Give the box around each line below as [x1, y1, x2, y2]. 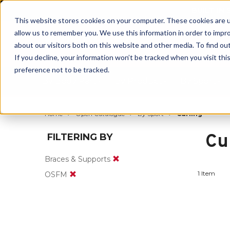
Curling [177, 110, 202, 118]
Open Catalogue [75, 110, 125, 118]
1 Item [197, 169, 215, 177]
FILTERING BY [45, 131, 112, 143]
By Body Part [42, 76, 97, 86]
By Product [114, 76, 162, 86]
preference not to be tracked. [14, 65, 109, 74]
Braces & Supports [45, 155, 112, 164]
